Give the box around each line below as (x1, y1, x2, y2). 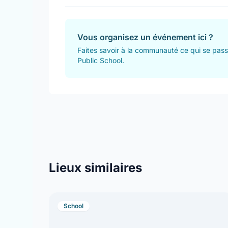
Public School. (77, 56, 124, 65)
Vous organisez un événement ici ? (77, 32, 213, 42)
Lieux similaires (49, 160, 142, 175)
